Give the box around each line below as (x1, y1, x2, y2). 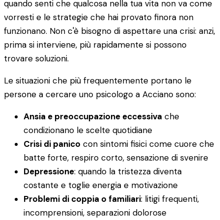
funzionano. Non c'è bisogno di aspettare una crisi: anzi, (4, 26, 215, 37)
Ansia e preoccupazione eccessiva (24, 111, 162, 122)
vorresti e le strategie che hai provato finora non (4, 12, 193, 23)
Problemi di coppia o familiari (24, 193, 141, 205)
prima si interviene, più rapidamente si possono (4, 39, 187, 51)
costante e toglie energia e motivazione (24, 180, 178, 191)
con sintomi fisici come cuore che (81, 138, 214, 150)
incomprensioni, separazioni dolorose (24, 207, 166, 219)
